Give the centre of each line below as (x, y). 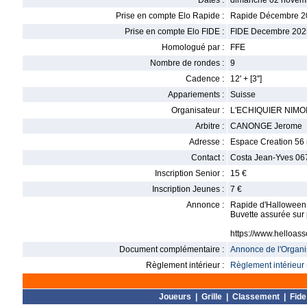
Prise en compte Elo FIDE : (174, 32)
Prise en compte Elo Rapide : (170, 16)
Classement (256, 297)
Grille (212, 297)
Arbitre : (210, 126)
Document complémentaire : (172, 249)
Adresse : (207, 142)
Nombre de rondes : (187, 63)
